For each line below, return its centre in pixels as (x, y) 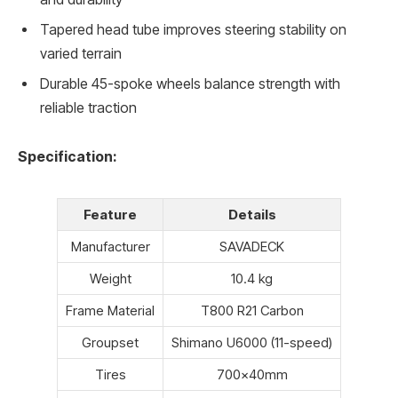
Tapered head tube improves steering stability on (193, 29)
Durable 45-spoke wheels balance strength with (190, 84)
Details (252, 215)
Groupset (110, 343)
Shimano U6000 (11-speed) (252, 343)
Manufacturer (110, 247)
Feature (110, 215)
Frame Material (110, 311)
